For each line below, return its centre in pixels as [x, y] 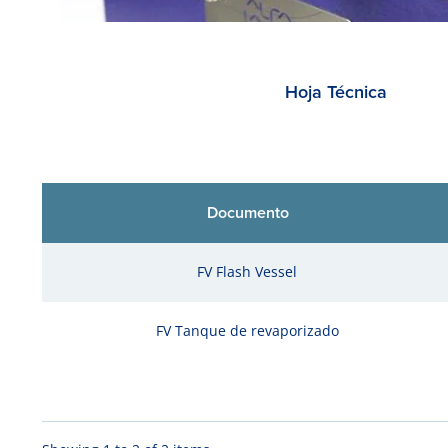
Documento [247, 212]
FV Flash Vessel [247, 271]
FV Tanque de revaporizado [247, 330]
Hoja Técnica [335, 92]
